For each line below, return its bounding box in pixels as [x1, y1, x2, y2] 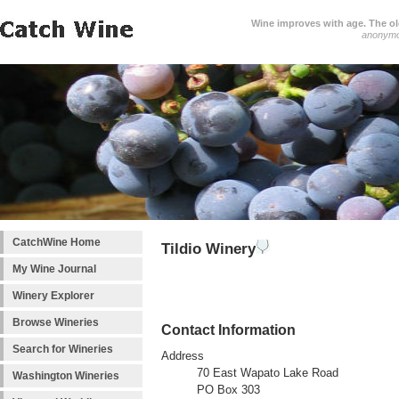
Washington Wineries [12, 370, 119, 382]
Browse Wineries [12, 316, 99, 329]
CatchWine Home [12, 236, 101, 248]
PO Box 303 [197, 384, 260, 397]
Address [161, 350, 204, 363]
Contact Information [161, 322, 296, 338]
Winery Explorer [12, 289, 94, 302]
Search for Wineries [12, 343, 113, 355]
